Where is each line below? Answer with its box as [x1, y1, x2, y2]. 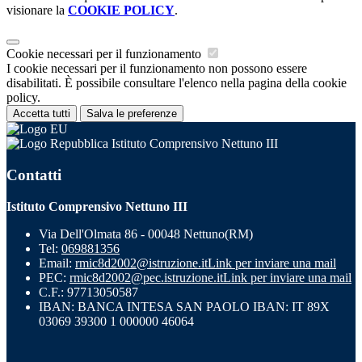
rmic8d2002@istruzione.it [75, 255, 208, 270]
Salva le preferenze [86, 107, 177, 120]
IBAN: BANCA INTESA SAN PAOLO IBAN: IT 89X [39, 299, 330, 314]
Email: [39, 255, 75, 270]
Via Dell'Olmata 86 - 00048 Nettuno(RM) [39, 226, 253, 241]
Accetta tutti [13, 107, 70, 120]
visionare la [6, 3, 68, 18]
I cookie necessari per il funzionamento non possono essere [6, 61, 307, 76]
